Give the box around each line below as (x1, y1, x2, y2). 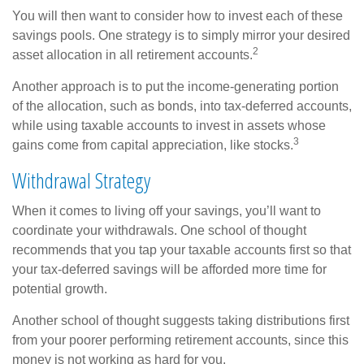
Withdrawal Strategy (12, 165, 150, 195)
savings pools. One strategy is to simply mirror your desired (12, 28, 350, 42)
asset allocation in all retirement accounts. (12, 47, 253, 62)
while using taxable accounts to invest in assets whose (12, 118, 326, 132)
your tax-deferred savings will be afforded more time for (12, 262, 327, 276)
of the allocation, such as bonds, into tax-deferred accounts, (12, 98, 352, 113)
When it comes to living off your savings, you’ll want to (12, 203, 321, 218)
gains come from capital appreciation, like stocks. (12, 137, 293, 152)
